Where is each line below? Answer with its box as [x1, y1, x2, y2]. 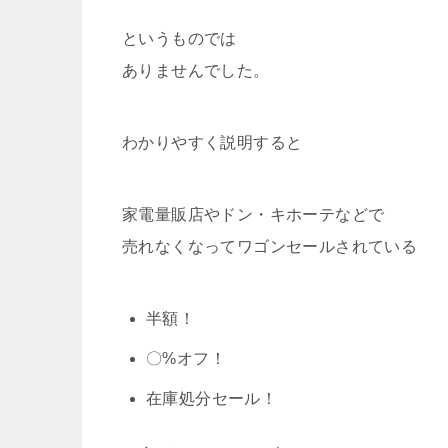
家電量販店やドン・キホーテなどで [122, 205, 385, 223]
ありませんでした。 [122, 61, 270, 79]
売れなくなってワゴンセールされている [122, 237, 418, 255]
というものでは [122, 29, 237, 47]
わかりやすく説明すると [122, 133, 303, 151]
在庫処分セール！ [146, 389, 278, 407]
